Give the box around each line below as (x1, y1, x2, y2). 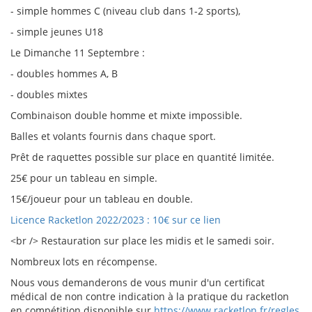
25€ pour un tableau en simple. (10, 171, 157, 185)
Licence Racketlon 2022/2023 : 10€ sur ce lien (10, 213, 221, 226)
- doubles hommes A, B (10, 67, 118, 80)
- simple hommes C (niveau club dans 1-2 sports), (10, 4, 240, 17)
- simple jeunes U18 (10, 25, 103, 38)
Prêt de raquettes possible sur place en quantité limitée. (10, 150, 274, 164)
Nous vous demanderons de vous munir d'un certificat (10, 276, 265, 289)
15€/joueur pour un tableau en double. (10, 192, 193, 205)
